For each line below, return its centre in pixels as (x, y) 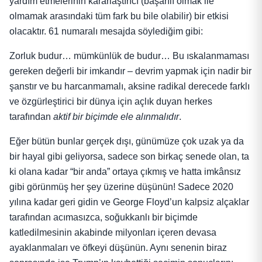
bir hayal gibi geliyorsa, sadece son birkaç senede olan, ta (129, 156)
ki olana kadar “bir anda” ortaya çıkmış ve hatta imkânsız (125, 171)
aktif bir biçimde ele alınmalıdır (116, 116)
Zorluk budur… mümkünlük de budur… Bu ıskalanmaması (129, 56)
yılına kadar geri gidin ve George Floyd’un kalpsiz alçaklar (129, 202)
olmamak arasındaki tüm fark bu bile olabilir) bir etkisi (119, 16)
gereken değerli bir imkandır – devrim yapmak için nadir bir (130, 71)
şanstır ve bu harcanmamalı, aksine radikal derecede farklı (130, 86)
